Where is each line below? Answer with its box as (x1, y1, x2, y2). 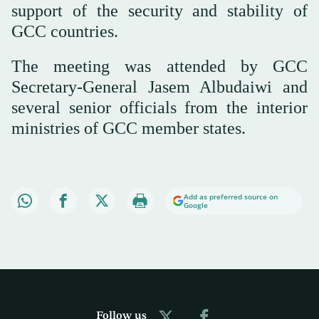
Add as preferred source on (184, 191, 278, 202)
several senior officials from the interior (11, 98, 308, 117)
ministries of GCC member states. (11, 118, 246, 137)
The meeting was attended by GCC (11, 56, 308, 75)
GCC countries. (11, 21, 118, 41)
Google (184, 199, 208, 210)
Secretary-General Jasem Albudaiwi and (11, 77, 308, 96)
